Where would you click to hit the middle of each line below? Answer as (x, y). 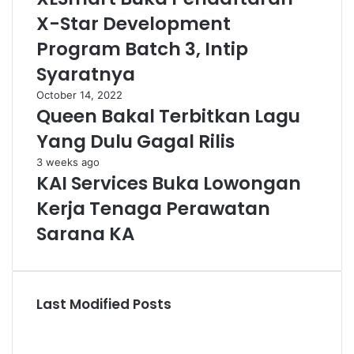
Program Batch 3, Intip (142, 49)
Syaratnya (86, 74)
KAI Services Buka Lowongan (169, 183)
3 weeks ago (68, 162)
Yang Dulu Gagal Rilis (136, 141)
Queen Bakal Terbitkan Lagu (168, 116)
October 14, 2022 (79, 95)
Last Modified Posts (104, 304)
